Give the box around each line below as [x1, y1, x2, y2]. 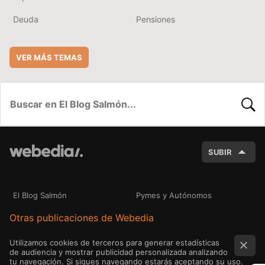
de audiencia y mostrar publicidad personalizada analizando [9, 247, 228, 257]
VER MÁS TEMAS [16, 53, 82, 63]
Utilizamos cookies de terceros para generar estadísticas [9, 238, 219, 247]
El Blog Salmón [13, 190, 67, 201]
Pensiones [136, 14, 175, 25]
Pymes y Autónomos [136, 190, 212, 201]
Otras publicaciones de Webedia [9, 212, 154, 224]
